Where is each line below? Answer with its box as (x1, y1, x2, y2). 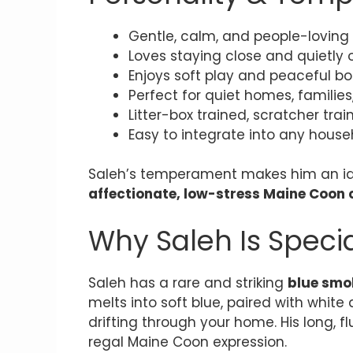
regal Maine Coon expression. (88, 332, 287, 351)
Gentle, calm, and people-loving (128, 26, 349, 46)
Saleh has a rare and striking (88, 273, 288, 292)
